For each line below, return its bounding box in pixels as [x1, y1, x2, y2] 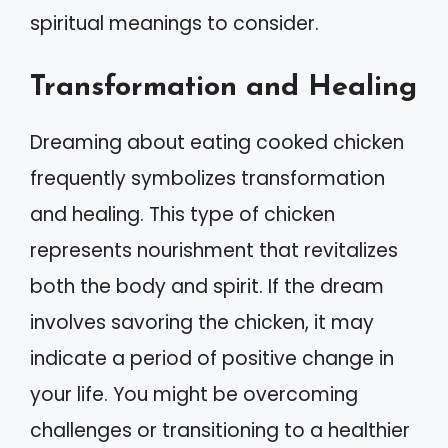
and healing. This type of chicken [30, 200, 335, 228]
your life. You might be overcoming [30, 380, 358, 408]
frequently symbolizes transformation [30, 164, 385, 192]
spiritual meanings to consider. [30, 10, 319, 37]
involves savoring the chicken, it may [30, 308, 374, 336]
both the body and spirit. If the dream [30, 272, 384, 300]
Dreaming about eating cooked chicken [30, 128, 404, 156]
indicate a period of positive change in [30, 344, 394, 372]
